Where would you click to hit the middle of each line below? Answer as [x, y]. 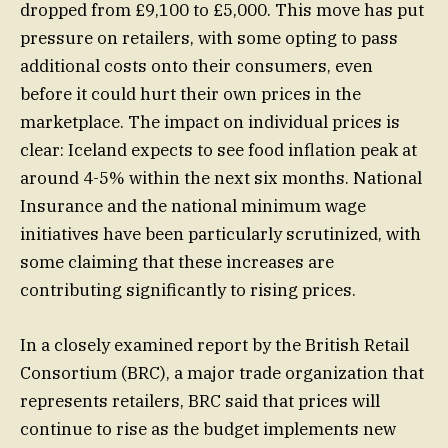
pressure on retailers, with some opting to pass [209, 38]
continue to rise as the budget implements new [208, 428]
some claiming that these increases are [177, 262]
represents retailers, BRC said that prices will [200, 400]
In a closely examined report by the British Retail [214, 344]
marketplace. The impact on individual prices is [210, 122]
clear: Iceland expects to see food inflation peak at [218, 150]
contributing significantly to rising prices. [188, 290]
